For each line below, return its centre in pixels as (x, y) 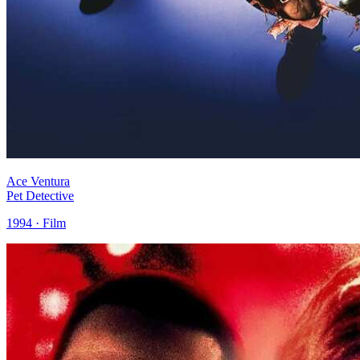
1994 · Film (36, 223)
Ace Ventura (38, 181)
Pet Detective (40, 195)
